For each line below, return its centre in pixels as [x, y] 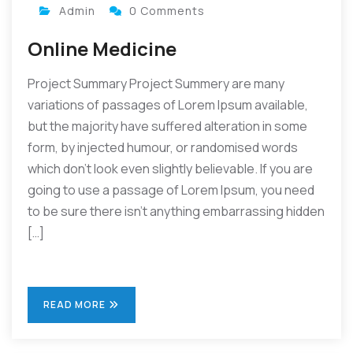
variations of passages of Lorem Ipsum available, [168, 105]
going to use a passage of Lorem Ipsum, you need [171, 190]
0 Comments [167, 11]
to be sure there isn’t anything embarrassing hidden [176, 211]
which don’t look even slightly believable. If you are [170, 169]
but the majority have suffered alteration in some [167, 126]
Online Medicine [102, 48]
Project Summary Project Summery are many [156, 84]
